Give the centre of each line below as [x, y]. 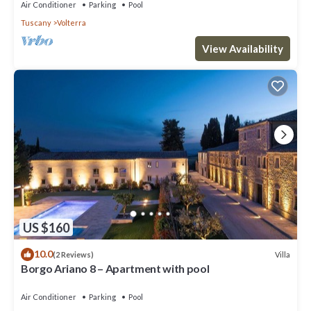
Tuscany [36, 23]
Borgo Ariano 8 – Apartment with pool [115, 269]
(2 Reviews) [73, 255]
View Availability [243, 49]
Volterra [72, 23]
